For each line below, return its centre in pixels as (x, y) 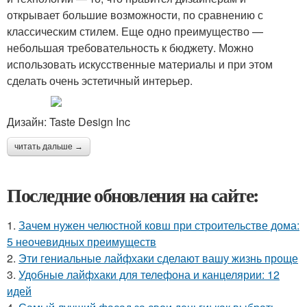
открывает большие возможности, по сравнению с (135, 15)
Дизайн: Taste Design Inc (69, 122)
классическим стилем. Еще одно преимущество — (135, 32)
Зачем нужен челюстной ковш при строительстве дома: (159, 225)
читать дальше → (49, 147)
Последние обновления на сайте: (133, 195)
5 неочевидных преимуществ (82, 242)
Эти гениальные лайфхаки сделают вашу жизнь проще (158, 258)
